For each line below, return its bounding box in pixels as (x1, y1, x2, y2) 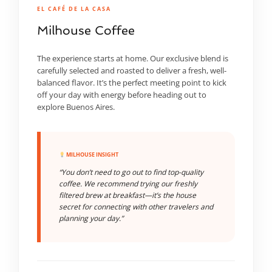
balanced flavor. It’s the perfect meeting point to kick (37, 78, 226, 88)
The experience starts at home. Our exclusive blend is (37, 53, 228, 64)
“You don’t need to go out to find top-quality (59, 167, 203, 177)
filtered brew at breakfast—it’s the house (59, 190, 196, 200)
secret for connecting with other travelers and (59, 202, 213, 212)
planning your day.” (59, 213, 123, 223)
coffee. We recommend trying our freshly (59, 178, 197, 189)
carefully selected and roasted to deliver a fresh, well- (37, 66, 226, 76)
